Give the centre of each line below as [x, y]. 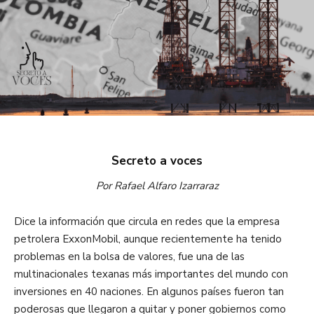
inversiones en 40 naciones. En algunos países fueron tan [149, 292]
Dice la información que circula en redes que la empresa [147, 222]
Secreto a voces [157, 161]
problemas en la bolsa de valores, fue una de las [129, 257]
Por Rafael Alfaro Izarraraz [157, 186]
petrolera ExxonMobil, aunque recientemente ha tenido [148, 239]
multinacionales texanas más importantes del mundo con [151, 274]
